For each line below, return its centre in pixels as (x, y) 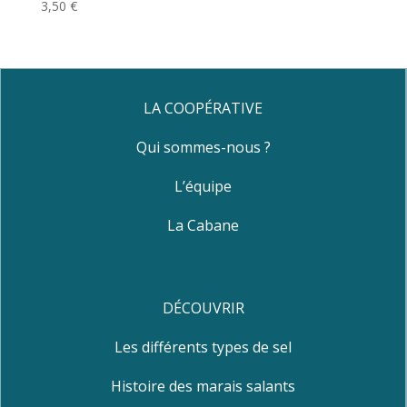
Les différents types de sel (203, 347)
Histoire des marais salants (203, 386)
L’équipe (203, 186)
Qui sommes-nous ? (203, 147)
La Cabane (203, 225)
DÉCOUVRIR (203, 308)
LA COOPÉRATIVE (203, 108)
